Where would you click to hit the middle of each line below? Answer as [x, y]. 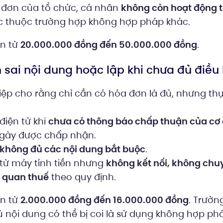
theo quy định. [82, 177]
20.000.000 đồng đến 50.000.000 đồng [109, 45]
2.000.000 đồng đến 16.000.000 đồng [104, 200]
